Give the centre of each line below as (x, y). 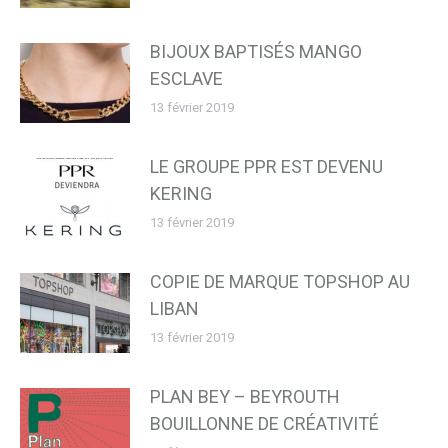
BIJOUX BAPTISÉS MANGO (256, 51)
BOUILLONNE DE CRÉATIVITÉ (264, 423)
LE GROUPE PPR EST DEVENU (266, 166)
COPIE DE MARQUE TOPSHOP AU (280, 281)
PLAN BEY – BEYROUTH (245, 396)
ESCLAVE (186, 78)
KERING (181, 193)
